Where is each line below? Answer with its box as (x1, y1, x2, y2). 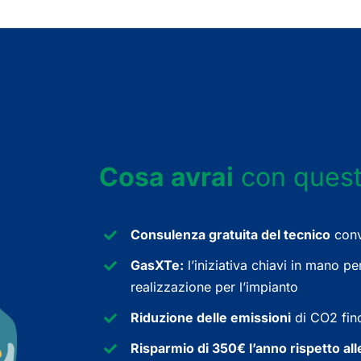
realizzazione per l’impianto (130, 279, 298, 296)
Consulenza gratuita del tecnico (130, 226, 330, 243)
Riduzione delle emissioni (130, 309, 291, 326)
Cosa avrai (99, 161, 234, 193)
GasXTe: (130, 257, 184, 274)
